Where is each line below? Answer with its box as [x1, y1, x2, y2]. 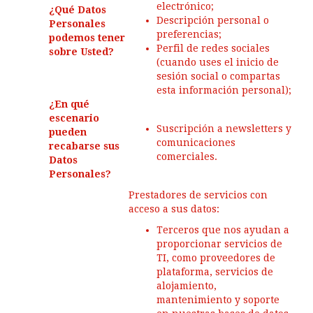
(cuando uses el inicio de [156, 57, 279, 68]
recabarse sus [49, 140, 119, 152]
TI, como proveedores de [156, 252, 275, 263]
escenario [49, 112, 99, 124]
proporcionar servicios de [156, 238, 282, 249]
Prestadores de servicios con [129, 189, 268, 201]
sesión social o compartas [156, 71, 280, 82]
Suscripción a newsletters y [156, 123, 291, 134]
